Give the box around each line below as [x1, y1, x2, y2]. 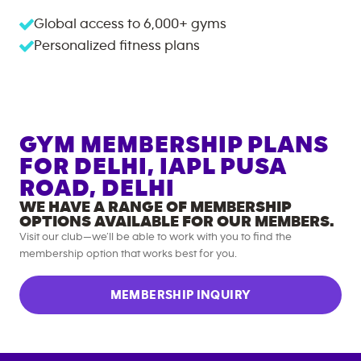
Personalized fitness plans [34, 39, 200, 53]
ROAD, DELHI [19, 176, 175, 201]
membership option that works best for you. [19, 248, 237, 259]
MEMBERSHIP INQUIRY [110, 288, 251, 301]
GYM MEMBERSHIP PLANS [19, 133, 329, 157]
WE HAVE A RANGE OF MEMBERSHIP [19, 199, 292, 215]
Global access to [34, 17, 140, 31]
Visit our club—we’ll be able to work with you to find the [19, 231, 292, 243]
